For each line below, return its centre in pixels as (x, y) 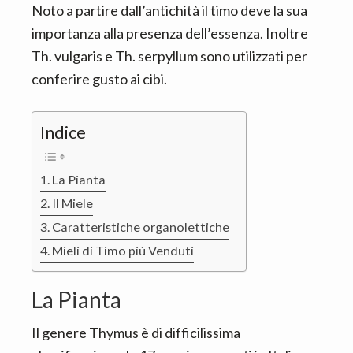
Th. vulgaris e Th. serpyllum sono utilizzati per (169, 56)
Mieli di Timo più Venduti (123, 250)
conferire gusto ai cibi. (99, 79)
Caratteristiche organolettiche (141, 226)
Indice (63, 132)
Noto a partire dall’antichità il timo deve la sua (169, 10)
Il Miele (73, 203)
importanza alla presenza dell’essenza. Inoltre (170, 33)
